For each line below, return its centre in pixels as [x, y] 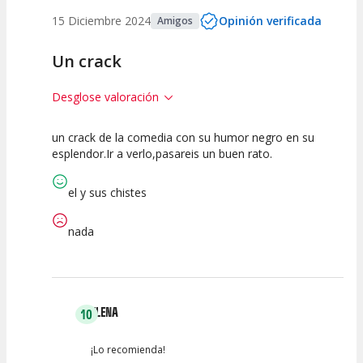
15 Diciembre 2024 [101, 21]
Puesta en [152, 171]
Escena [152, 186]
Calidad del [85, 171]
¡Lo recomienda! [128, 350]
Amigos [175, 21]
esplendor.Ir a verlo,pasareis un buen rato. [162, 154]
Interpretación [218, 171]
